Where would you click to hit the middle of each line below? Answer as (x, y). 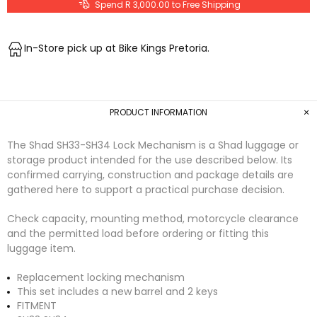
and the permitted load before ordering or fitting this (138, 234)
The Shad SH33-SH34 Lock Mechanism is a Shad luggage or (153, 145)
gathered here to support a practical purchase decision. (146, 190)
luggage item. (41, 248)
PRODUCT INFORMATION (158, 112)
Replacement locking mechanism (101, 277)
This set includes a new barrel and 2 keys (117, 292)
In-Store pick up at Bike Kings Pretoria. (117, 48)
